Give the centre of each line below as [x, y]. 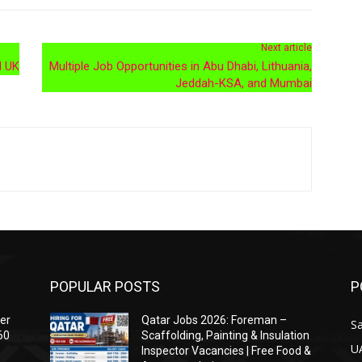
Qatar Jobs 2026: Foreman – [215, 320]
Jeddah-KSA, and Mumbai [243, 83]
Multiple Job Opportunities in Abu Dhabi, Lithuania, [180, 66]
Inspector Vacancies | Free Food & [227, 350]
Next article [286, 47]
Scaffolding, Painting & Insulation [226, 335]
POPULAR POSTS [105, 286]
